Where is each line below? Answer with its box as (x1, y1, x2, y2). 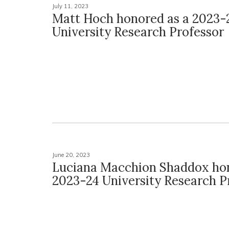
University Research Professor (52, 24, 224, 40)
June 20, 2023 (52, 151, 90, 158)
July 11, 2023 (52, 3, 88, 10)
